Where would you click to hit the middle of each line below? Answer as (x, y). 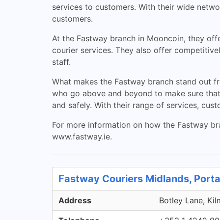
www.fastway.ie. (82, 137)
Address (75, 200)
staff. (61, 62)
